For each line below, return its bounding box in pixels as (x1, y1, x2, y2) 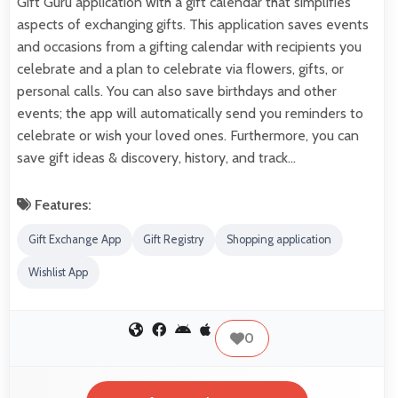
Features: (31, 195, 92, 213)
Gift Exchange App (28, 233, 121, 247)
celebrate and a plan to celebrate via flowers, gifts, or (17, 60, 344, 77)
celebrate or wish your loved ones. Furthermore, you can (17, 126, 359, 144)
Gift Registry (143, 233, 204, 247)
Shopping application (226, 233, 331, 247)
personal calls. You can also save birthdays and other (17, 82, 337, 99)
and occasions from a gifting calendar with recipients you (17, 37, 362, 55)
